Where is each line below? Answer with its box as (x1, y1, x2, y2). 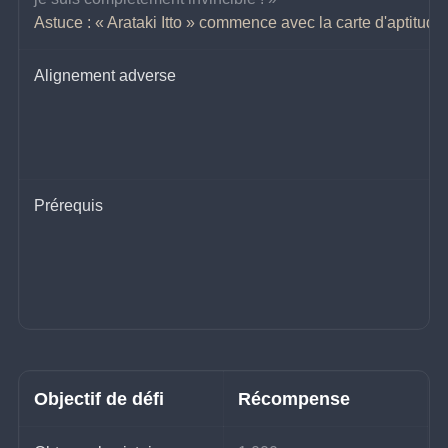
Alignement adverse (34, 67, 177, 85)
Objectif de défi (34, 389, 165, 410)
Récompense (238, 389, 351, 410)
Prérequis (34, 197, 104, 215)
